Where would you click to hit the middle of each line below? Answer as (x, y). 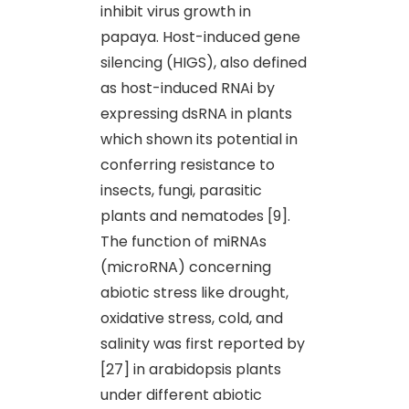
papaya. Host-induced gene (200, 37)
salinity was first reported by (203, 343)
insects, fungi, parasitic (181, 190)
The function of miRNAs (184, 241)
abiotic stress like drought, (194, 292)
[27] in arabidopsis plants (191, 369)
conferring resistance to (188, 164)
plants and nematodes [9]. (195, 215)
